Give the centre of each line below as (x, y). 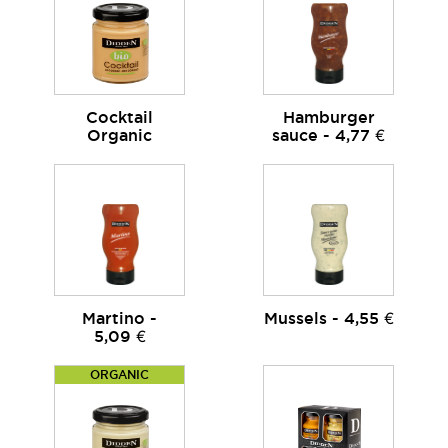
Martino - (119, 318)
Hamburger (328, 117)
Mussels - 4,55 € (328, 318)
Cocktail (119, 117)
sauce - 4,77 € (328, 135)
